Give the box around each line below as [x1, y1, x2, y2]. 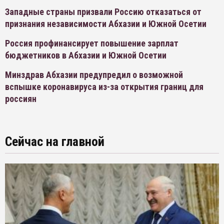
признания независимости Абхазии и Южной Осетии [5, 18, 206, 29]
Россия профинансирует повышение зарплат [5, 38, 178, 48]
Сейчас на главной [5, 134, 104, 149]
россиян [5, 93, 36, 104]
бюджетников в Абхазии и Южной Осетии [5, 50, 166, 60]
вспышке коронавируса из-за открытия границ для [5, 81, 203, 92]
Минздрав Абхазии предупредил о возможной [5, 69, 183, 80]
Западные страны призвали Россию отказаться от [5, 6, 201, 17]
